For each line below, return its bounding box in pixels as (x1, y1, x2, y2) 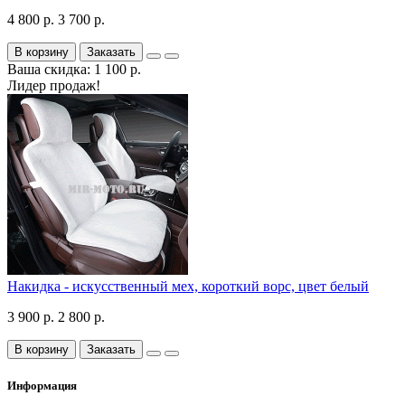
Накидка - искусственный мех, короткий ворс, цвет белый (7, 278, 369, 295)
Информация (7, 379, 77, 393)
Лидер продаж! (7, 78, 100, 94)
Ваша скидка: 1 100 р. (7, 61, 141, 78)
